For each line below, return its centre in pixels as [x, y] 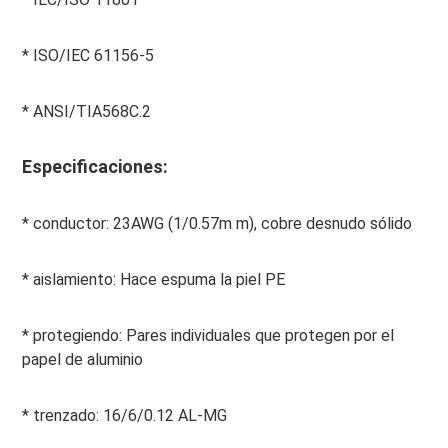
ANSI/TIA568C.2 [89, 112]
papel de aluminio [82, 360]
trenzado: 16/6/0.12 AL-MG [127, 416]
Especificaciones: [94, 167]
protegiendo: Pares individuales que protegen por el [211, 336]
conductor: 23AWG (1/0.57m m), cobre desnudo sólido [220, 224]
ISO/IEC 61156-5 [91, 56]
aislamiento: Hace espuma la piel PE [156, 280]
